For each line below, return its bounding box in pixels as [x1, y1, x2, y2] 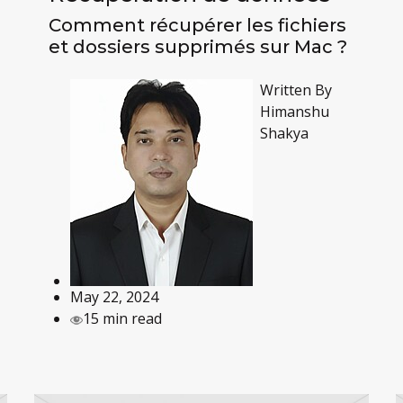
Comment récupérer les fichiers [48, 14, 346, 37]
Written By [259, 80, 332, 101]
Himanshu [259, 102, 329, 122]
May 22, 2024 [69, 287, 158, 308]
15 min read [82, 309, 162, 329]
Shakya [259, 123, 309, 144]
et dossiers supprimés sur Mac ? [48, 36, 347, 58]
